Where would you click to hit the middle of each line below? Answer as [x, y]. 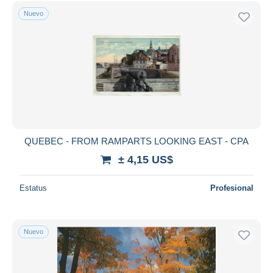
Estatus [33, 188]
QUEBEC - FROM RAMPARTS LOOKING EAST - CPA [136, 141]
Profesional [232, 188]
